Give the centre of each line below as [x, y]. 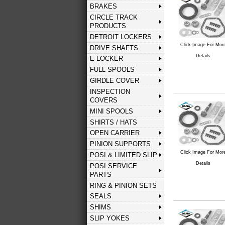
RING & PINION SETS [123, 185]
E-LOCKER [106, 59]
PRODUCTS [108, 26]
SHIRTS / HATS [113, 122]
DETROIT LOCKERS [121, 37]
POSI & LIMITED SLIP [123, 155]
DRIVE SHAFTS [114, 48]
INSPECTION [110, 91]
